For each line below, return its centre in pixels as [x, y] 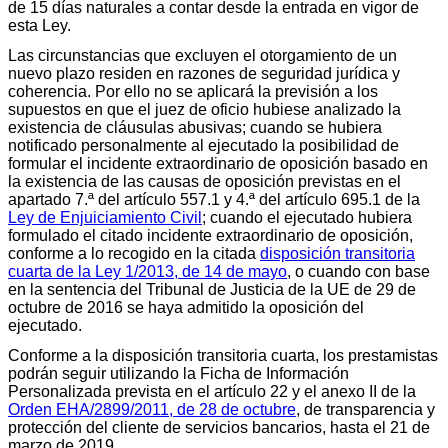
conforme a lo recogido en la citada [134, 253]
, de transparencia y [365, 409]
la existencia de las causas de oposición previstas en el [204, 181]
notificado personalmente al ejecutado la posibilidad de [203, 145]
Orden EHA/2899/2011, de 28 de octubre [152, 409]
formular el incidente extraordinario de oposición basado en [218, 163]
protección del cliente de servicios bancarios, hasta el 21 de [219, 427]
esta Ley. [39, 25]
